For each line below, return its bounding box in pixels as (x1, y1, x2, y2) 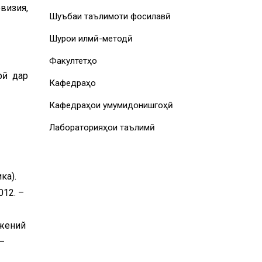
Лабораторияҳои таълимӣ (49, 122, 155, 133)
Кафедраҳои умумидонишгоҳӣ (49, 100, 173, 111)
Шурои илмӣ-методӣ (49, 33, 133, 44)
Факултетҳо (49, 56, 97, 66)
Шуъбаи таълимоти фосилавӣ (49, 11, 171, 22)
